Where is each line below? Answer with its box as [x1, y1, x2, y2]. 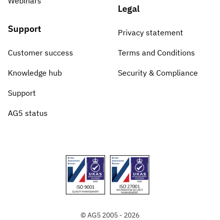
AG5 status [8, 108, 48, 118]
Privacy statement [117, 27, 183, 38]
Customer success [8, 48, 73, 58]
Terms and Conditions [117, 48, 195, 58]
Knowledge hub [8, 68, 62, 78]
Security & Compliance [117, 68, 198, 78]
